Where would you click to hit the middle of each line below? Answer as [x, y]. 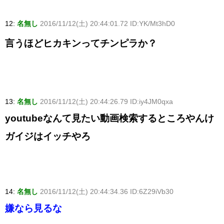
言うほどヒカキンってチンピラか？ [81, 43]
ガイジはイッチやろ [48, 136]
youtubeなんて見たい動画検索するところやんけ [109, 118]
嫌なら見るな [33, 208]
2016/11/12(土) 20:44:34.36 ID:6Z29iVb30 [107, 192]
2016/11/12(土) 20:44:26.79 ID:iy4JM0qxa [106, 102]
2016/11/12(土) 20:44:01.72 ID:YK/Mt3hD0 [107, 24]
